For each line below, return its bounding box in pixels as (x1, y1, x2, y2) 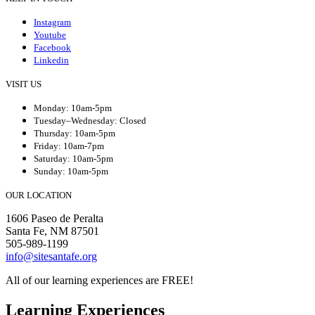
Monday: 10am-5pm (34, 102, 112, 113)
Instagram (34, 16, 71, 27)
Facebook (34, 41, 71, 53)
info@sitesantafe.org (6, 250, 97, 262)
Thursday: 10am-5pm (34, 127, 115, 139)
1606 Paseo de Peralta (6, 212, 103, 224)
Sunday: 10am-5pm (34, 165, 108, 176)
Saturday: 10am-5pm (34, 153, 113, 164)
